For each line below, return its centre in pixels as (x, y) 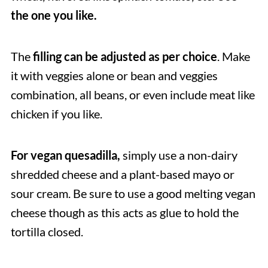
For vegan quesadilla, (65, 155)
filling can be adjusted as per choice (125, 57)
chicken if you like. (60, 114)
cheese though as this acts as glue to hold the (124, 213)
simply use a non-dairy (179, 155)
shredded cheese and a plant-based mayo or (122, 174)
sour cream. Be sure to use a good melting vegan (133, 194)
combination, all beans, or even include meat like (133, 95)
